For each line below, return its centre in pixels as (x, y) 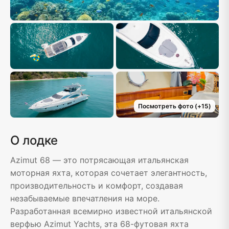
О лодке (34, 141)
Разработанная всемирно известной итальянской (111, 211)
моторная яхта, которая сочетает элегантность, (109, 173)
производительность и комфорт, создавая (97, 186)
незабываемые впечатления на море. (85, 199)
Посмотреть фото (165, 106)
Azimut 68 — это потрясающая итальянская (99, 160)
